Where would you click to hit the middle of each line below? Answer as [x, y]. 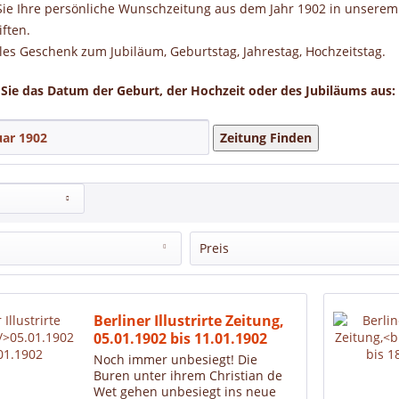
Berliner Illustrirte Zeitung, [189, 321]
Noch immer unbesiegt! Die [176, 360]
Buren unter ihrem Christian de [188, 376]
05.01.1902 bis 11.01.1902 [181, 339]
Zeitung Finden [266, 138]
